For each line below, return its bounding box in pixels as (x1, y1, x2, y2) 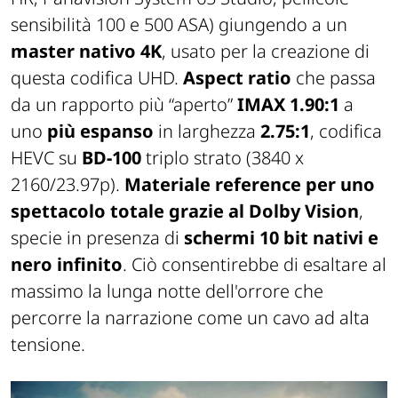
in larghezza (154, 118, 256, 143)
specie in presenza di (11, 225, 184, 250)
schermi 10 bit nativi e (184, 225, 378, 250)
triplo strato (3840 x (141, 145, 304, 170)
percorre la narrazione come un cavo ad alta (11, 305, 370, 330)
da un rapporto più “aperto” (11, 92, 237, 116)
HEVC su (11, 145, 82, 170)
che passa (291, 65, 376, 90)
